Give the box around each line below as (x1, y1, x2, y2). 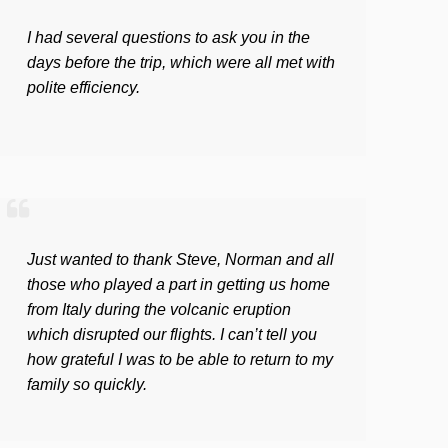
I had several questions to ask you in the (27, 28, 310, 46)
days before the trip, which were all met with (27, 53, 335, 71)
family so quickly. (27, 375, 147, 393)
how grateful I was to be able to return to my (27, 350, 333, 368)
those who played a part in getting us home (27, 275, 330, 293)
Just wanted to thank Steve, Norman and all (27, 250, 334, 268)
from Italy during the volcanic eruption (27, 300, 291, 318)
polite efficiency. (27, 78, 140, 96)
